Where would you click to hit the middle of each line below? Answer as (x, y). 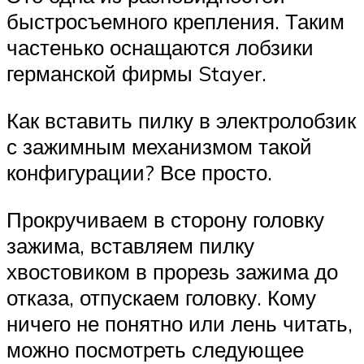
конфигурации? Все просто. (139, 173)
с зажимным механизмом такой (159, 147)
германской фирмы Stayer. (136, 74)
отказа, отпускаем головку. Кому (161, 297)
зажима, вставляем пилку (130, 245)
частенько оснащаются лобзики (160, 48)
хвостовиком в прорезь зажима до (172, 271)
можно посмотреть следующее (155, 349)
